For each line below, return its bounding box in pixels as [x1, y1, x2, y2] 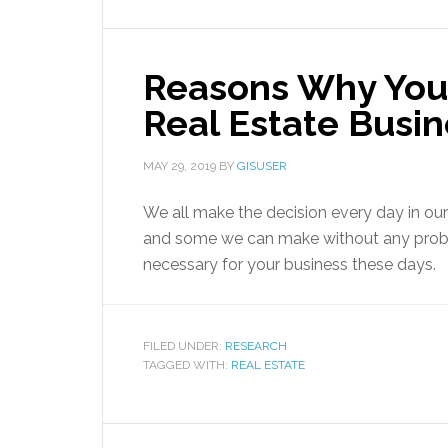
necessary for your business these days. [143, 255, 436, 274]
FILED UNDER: [143, 339, 225, 353]
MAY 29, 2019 [143, 159, 216, 173]
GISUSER [237, 159, 287, 173]
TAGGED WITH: [143, 358, 231, 372]
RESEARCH [225, 339, 287, 353]
